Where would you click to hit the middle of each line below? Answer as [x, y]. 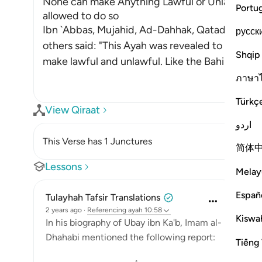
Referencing [107, 210]
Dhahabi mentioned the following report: [130, 237]
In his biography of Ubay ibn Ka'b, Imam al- [134, 223]
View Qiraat [73, 110]
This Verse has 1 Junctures [97, 141]
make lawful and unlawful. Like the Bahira [138, 61]
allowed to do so [81, 16]
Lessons [63, 167]
